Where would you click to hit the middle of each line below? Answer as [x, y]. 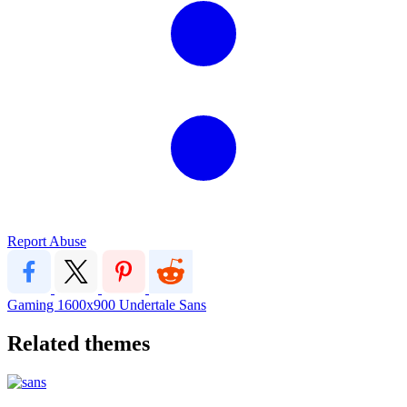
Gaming [32, 304]
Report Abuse [47, 241]
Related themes [79, 343]
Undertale [149, 304]
